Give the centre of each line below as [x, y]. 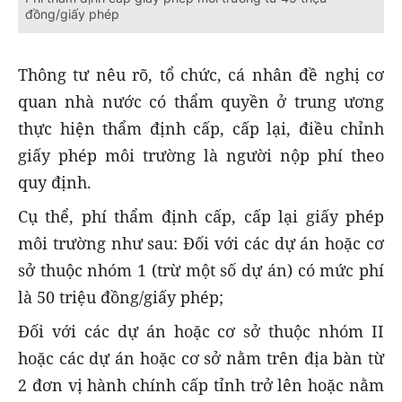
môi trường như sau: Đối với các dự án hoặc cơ [201, 244]
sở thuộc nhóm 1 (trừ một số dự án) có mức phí [201, 271]
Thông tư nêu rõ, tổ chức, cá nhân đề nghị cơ [201, 75]
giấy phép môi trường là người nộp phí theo [201, 156]
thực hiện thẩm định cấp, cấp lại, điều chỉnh [201, 129]
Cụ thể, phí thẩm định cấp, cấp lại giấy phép [201, 217]
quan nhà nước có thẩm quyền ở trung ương [201, 102]
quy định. [55, 183]
